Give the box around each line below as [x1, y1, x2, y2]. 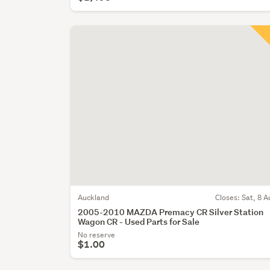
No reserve [78, 229, 116, 240]
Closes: [215, 192, 242, 202]
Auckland [78, 192, 110, 202]
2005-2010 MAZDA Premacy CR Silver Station [78, 206, 264, 218]
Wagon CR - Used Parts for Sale [78, 215, 200, 227]
